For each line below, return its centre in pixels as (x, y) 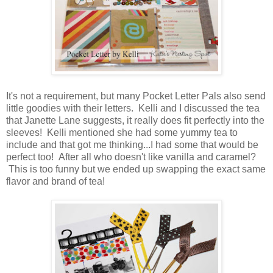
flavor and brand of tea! (55, 182)
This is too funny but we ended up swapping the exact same (136, 169)
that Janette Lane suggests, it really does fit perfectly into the (135, 121)
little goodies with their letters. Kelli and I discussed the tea (133, 108)
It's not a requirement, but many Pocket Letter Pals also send (136, 96)
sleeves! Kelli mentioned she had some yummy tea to (122, 133)
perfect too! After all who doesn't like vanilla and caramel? (131, 157)
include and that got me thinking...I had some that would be (132, 145)
